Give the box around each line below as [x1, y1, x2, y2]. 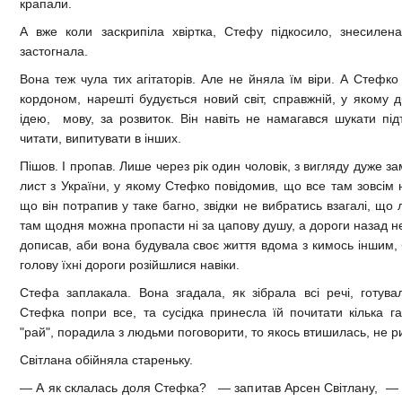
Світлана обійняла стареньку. [20, 352, 193, 367]
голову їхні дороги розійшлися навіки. [20, 257, 240, 272]
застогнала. [20, 43, 88, 58]
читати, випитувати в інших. [20, 130, 181, 145]
